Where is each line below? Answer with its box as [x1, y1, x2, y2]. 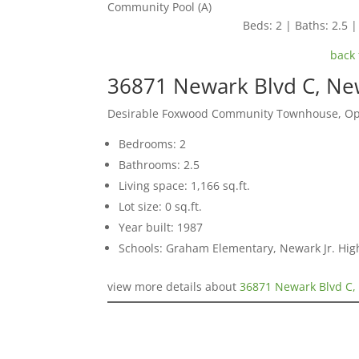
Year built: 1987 [119, 219, 204, 235]
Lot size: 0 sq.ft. [119, 198, 203, 214]
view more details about [107, 278, 240, 294]
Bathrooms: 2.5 [119, 156, 200, 172]
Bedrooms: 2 [119, 135, 187, 151]
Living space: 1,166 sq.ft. [119, 177, 251, 193]
